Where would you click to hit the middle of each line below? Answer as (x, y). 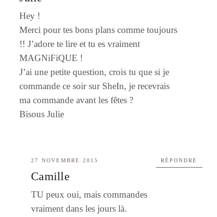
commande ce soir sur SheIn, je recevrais (95, 86)
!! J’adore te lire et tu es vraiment (80, 44)
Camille (50, 176)
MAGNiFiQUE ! (51, 58)
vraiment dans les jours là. (79, 208)
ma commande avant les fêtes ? (77, 100)
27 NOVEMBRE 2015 (65, 160)
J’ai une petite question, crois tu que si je (94, 72)
